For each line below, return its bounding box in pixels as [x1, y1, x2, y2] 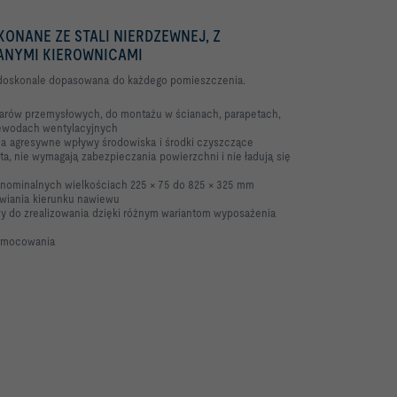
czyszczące [197, 134, 253, 149]
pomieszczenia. [170, 72, 245, 87]
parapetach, [224, 105, 281, 121]
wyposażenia [214, 205, 276, 220]
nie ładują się [227, 148, 291, 163]
